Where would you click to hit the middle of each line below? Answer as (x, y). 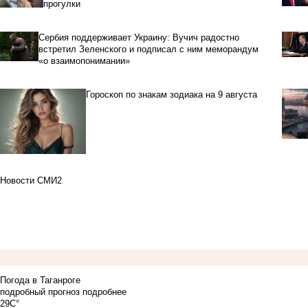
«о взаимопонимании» (85, 61)
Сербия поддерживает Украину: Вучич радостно (139, 38)
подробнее (104, 292)
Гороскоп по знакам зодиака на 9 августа (172, 95)
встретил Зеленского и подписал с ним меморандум (149, 49)
